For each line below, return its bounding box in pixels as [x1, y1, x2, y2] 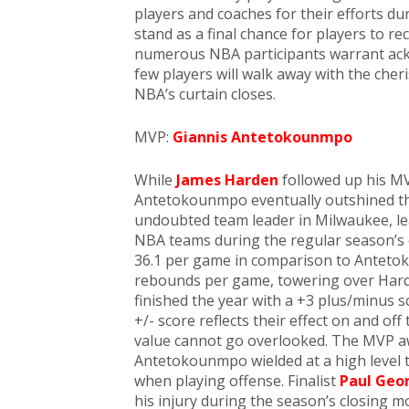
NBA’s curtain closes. [134, 84, 276, 104]
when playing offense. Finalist [134, 371, 340, 391]
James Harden [176, 170, 278, 190]
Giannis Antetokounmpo [173, 127, 352, 147]
